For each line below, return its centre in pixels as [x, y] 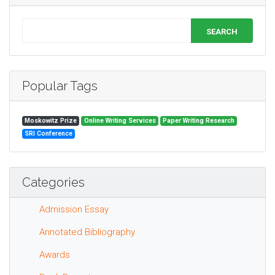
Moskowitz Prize [51, 120]
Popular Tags [60, 86]
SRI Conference [49, 133]
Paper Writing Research [198, 120]
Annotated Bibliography [87, 232]
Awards [55, 254]
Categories [53, 182]
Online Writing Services [120, 120]
